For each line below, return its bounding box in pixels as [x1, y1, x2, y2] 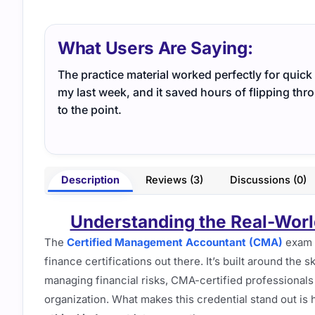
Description [60, 174, 120, 187]
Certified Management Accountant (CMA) [67, 235, 283, 249]
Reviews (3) [146, 174, 204, 187]
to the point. [58, 103, 122, 117]
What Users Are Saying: [58, 37, 253, 59]
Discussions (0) [229, 174, 307, 187]
